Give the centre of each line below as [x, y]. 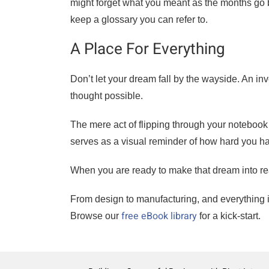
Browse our [96, 216]
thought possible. [107, 96]
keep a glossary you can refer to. [139, 20]
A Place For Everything [148, 49]
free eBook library [159, 216]
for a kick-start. [229, 216]
